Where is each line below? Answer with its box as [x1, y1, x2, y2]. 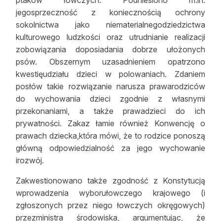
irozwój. [16, 155, 44, 165]
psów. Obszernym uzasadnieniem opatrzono [16, 57, 205, 67]
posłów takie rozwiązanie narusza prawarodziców [16, 81, 205, 91]
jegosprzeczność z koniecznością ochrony [16, 7, 205, 17]
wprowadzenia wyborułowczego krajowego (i [16, 188, 205, 198]
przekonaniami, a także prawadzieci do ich [16, 106, 205, 116]
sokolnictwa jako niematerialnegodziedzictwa [16, 20, 205, 30]
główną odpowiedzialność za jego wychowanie [16, 143, 205, 153]
